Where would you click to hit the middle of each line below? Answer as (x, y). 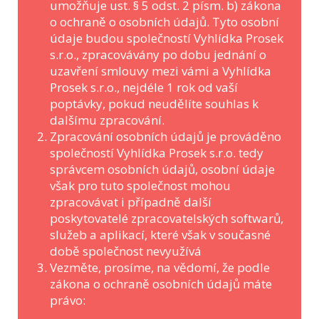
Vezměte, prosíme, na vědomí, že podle (160, 267)
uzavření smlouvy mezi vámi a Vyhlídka (161, 71)
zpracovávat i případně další (131, 202)
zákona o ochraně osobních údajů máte (161, 284)
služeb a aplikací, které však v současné (160, 235)
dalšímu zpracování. (107, 120)
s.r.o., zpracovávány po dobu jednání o (158, 54)
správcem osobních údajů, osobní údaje (162, 169)
